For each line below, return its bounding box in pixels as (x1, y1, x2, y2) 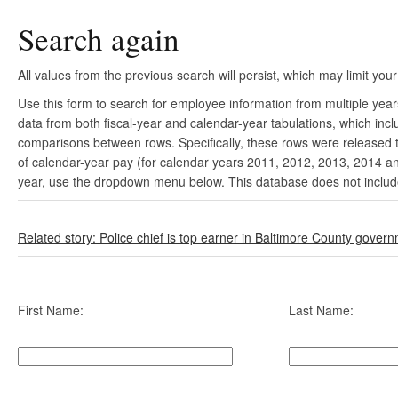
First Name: (18, 301, 84, 319)
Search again (18, 18, 179, 60)
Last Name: (289, 301, 354, 319)
